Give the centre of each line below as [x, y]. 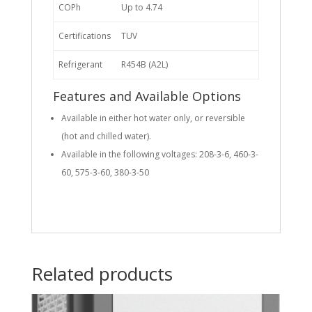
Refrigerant [80, 65]
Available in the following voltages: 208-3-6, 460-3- [159, 155]
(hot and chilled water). [106, 136]
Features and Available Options [147, 96]
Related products [102, 274]
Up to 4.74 [141, 8]
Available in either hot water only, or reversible [153, 118]
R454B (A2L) [144, 65]
